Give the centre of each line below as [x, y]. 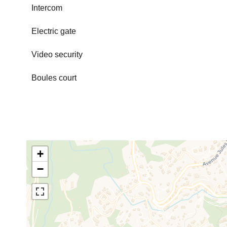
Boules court [54, 78]
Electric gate [54, 31]
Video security [57, 54]
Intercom [47, 8]
